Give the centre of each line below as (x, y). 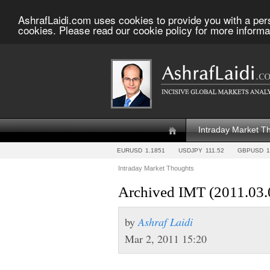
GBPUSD (250, 150)
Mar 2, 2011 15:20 (166, 239)
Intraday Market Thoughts (156, 168)
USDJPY (190, 150)
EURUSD (130, 150)
